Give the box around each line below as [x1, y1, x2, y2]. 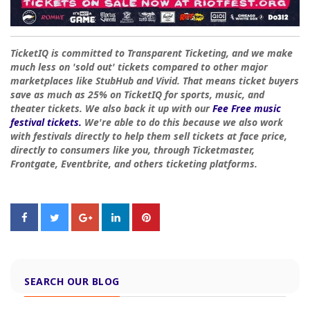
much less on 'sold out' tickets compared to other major [10, 60, 268, 74]
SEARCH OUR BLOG [24, 275, 120, 289]
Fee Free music [212, 102, 281, 116]
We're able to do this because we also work [82, 116, 283, 129]
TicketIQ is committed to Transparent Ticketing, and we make [10, 46, 293, 60]
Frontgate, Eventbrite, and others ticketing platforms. [10, 157, 260, 171]
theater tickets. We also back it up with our [10, 102, 212, 116]
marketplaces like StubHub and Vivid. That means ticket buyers [10, 74, 299, 88]
